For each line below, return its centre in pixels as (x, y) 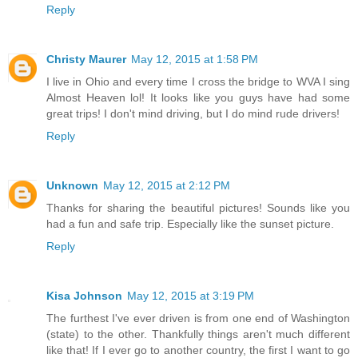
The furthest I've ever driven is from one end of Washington (198, 318)
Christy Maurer (86, 59)
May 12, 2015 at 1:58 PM (195, 59)
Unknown (72, 185)
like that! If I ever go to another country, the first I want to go (198, 350)
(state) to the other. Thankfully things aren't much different (198, 334)
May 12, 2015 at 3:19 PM (191, 295)
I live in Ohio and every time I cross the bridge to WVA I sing (198, 81)
